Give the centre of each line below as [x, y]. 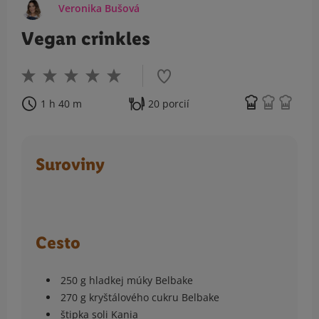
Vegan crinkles [86, 39]
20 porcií [169, 104]
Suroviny [70, 165]
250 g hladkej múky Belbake [127, 281]
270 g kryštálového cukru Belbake [140, 298]
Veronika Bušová [99, 9]
